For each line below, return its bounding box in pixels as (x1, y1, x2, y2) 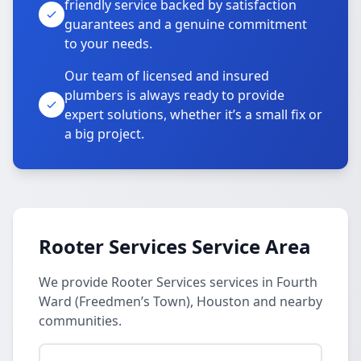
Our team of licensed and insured (64, 67, 269, 85)
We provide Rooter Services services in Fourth (39, 273, 317, 291)
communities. (39, 312, 122, 330)
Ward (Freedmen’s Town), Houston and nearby (39, 293, 322, 310)
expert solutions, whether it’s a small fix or (64, 106, 322, 123)
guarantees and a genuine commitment (64, 15, 307, 33)
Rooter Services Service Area (39, 233, 311, 259)
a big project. (64, 125, 144, 143)
